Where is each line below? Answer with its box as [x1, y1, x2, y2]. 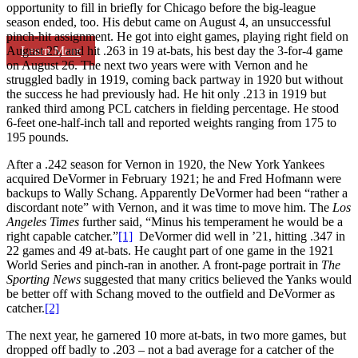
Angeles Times [6, 214, 82, 229]
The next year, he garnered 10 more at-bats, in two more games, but [6, 328, 346, 342]
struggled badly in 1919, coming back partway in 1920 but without [6, 72, 343, 86]
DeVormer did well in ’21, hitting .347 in [133, 229, 345, 243]
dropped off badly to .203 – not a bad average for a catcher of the [6, 342, 334, 356]
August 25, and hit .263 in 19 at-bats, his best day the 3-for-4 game [6, 43, 343, 58]
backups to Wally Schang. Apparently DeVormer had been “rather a [6, 185, 348, 200]
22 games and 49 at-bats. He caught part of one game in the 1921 [6, 243, 334, 257]
